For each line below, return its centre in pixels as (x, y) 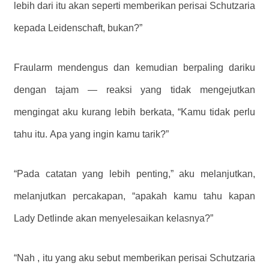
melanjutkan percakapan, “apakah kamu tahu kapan (134, 196)
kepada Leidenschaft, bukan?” (78, 28)
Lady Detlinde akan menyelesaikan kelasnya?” (113, 218)
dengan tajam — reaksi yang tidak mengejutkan (134, 89)
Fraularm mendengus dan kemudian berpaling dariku (134, 67)
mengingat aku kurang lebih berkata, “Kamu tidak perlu (134, 112)
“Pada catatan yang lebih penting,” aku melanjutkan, (134, 174)
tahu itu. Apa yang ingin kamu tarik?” (91, 134)
